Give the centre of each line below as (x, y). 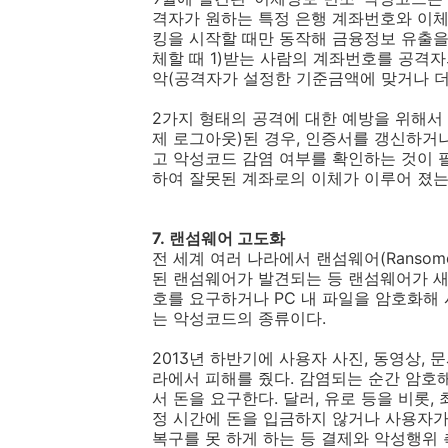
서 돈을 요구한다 (213, 398)
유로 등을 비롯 (377, 398)
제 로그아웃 (194, 138)
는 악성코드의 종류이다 (237, 318)
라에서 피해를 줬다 (221, 378)
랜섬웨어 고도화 (227, 238)
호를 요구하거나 (210, 298)
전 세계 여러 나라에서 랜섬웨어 (266, 258)
